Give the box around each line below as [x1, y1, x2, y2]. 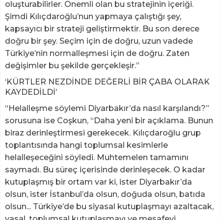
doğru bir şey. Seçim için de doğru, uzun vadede [5, 36, 193, 46]
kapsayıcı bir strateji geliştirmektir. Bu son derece [5, 24, 199, 34]
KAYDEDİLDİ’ [5, 87, 57, 97]
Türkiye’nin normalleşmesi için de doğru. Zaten [5, 49, 190, 58]
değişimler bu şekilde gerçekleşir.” [5, 61, 141, 71]
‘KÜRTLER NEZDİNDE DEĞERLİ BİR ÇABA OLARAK [5, 77, 210, 87]
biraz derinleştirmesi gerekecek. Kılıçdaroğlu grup [5, 128, 201, 138]
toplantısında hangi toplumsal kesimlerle [5, 140, 168, 150]
